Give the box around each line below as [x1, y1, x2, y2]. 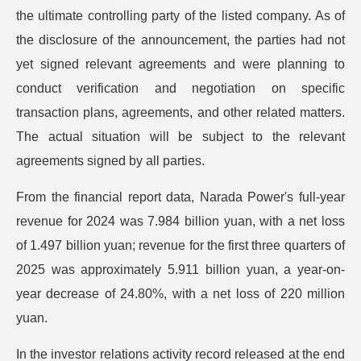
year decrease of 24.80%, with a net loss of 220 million [16, 287, 345, 301]
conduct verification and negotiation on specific [16, 81, 345, 95]
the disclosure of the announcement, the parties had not [16, 33, 345, 47]
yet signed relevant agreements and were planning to [16, 57, 345, 71]
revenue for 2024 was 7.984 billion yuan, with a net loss [16, 214, 345, 228]
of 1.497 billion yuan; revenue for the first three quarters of [16, 239, 345, 252]
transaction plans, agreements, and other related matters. [16, 106, 345, 119]
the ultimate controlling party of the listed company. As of [16, 9, 345, 23]
